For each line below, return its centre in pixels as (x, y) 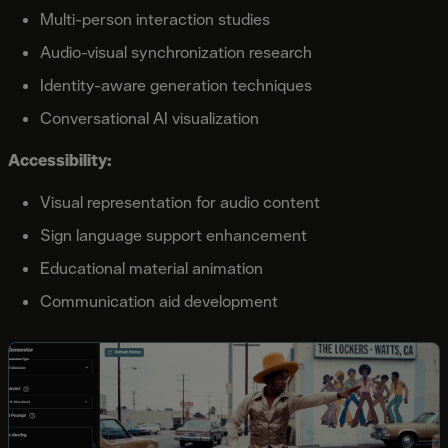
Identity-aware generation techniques (176, 85)
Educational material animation (151, 268)
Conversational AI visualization (149, 118)
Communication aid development (159, 301)
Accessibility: (60, 160)
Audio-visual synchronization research (176, 52)
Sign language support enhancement (173, 235)
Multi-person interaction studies (155, 19)
